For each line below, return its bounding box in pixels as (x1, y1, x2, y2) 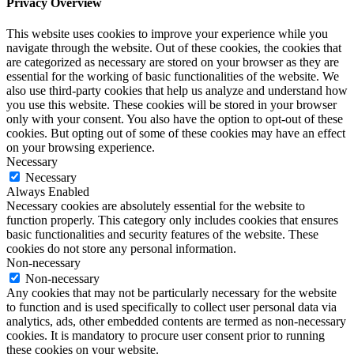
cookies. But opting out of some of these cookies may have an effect (6, 126, 345, 141)
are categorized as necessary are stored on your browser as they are (6, 55, 339, 70)
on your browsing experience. (6, 141, 155, 155)
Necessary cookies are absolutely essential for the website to (6, 199, 305, 213)
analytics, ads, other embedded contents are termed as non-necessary (6, 314, 346, 329)
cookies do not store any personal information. (6, 242, 236, 256)
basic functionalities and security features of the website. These (6, 228, 318, 242)
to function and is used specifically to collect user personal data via (6, 300, 337, 314)
